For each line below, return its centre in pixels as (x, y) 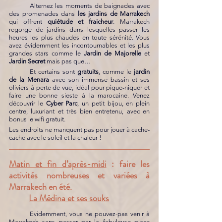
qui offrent (28, 22)
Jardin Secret (27, 61)
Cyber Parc (62, 103)
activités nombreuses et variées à (79, 175)
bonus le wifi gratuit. (39, 119)
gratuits (88, 72)
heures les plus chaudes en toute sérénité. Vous (79, 37)
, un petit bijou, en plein (113, 103)
